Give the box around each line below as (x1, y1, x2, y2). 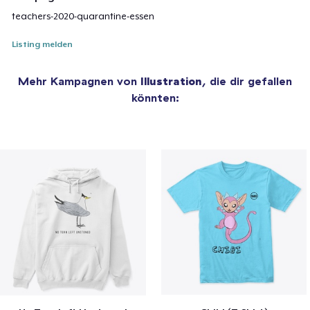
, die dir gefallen (202, 74, 292, 89)
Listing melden (12, 39, 73, 50)
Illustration (140, 74, 202, 89)
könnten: (131, 91, 179, 105)
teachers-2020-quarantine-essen (12, 11, 155, 22)
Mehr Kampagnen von (18, 74, 140, 89)
